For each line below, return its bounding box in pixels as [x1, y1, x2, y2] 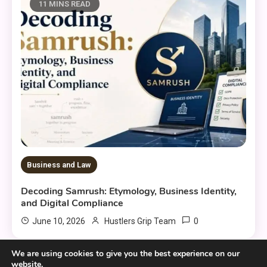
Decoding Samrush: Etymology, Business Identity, [21, 184, 237, 198]
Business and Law [27, 160, 92, 169]
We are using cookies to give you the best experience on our [11, 248, 240, 260]
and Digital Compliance [21, 196, 124, 210]
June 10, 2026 [32, 216, 86, 226]
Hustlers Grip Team [104, 216, 176, 226]
